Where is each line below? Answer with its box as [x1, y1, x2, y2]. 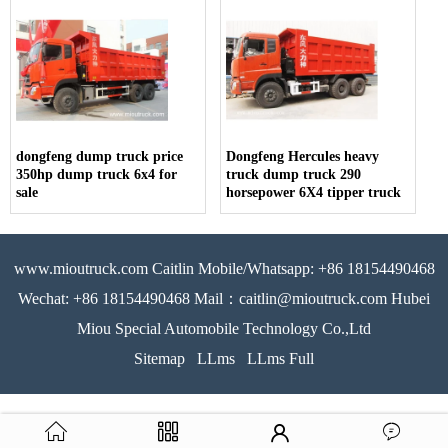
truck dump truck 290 [226, 167, 362, 183]
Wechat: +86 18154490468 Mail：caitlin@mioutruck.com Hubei [18, 290, 430, 308]
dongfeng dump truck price [16, 149, 183, 165]
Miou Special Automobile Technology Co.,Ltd [77, 320, 371, 338]
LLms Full [247, 350, 314, 368]
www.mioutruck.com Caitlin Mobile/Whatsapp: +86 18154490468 [13, 260, 435, 278]
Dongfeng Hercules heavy [226, 149, 380, 165]
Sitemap [134, 350, 185, 368]
